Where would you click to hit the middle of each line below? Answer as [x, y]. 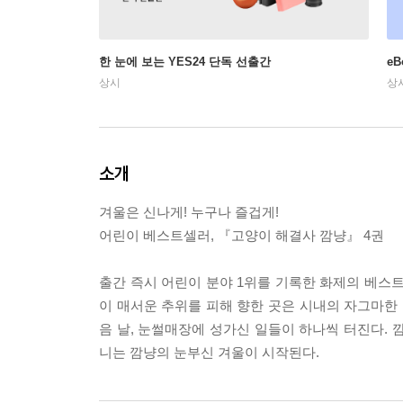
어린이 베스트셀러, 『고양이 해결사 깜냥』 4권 [242, 235]
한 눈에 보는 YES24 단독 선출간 [185, 61]
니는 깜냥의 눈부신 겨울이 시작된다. [209, 352]
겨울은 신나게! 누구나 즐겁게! [189, 211]
